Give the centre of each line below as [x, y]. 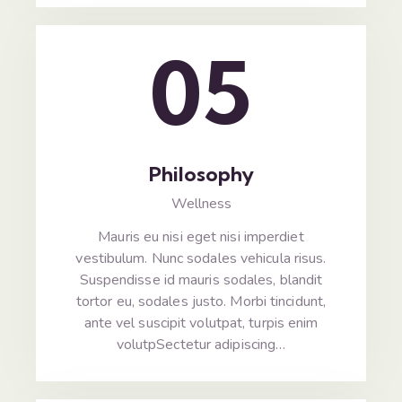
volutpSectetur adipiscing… [201, 345]
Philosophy [201, 175]
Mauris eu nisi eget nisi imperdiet [201, 237]
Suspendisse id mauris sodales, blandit [201, 280]
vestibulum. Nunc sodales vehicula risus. [201, 259]
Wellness [201, 204]
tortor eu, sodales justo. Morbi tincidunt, [201, 302]
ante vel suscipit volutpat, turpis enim [201, 323]
